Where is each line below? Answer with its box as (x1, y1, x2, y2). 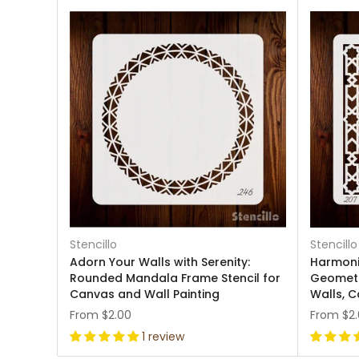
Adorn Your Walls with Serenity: (70, 254, 250, 270)
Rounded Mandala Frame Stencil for (70, 270, 280, 286)
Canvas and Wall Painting (70, 286, 220, 302)
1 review (142, 329, 184, 345)
